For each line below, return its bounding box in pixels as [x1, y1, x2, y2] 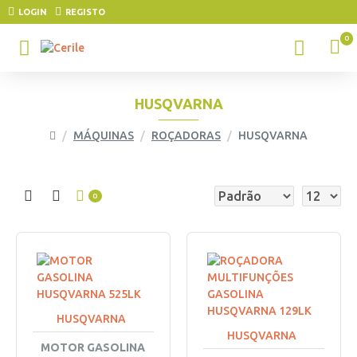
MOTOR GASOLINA [41, 341, 146, 354]
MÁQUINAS [73, 129, 134, 142]
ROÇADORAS [151, 129, 221, 142]
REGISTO [65, 7, 105, 17]
